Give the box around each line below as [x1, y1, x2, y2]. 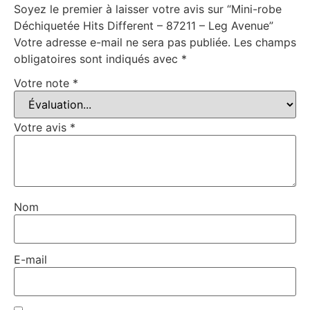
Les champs [234, 35, 296, 49]
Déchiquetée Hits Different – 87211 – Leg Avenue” [14, 18, 273, 33]
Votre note [14, 76, 73, 91]
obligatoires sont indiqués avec [14, 51, 181, 66]
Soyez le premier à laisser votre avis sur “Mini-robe [14, 1, 282, 16]
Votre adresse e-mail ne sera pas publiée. [14, 35, 230, 49]
